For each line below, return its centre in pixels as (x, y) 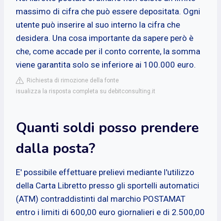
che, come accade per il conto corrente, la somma (108, 51)
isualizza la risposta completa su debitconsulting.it (86, 91)
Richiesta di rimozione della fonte (71, 80)
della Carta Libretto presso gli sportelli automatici (108, 185)
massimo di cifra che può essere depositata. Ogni (108, 11)
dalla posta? (55, 148)
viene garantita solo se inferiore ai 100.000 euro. (106, 64)
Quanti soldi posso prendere (107, 128)
